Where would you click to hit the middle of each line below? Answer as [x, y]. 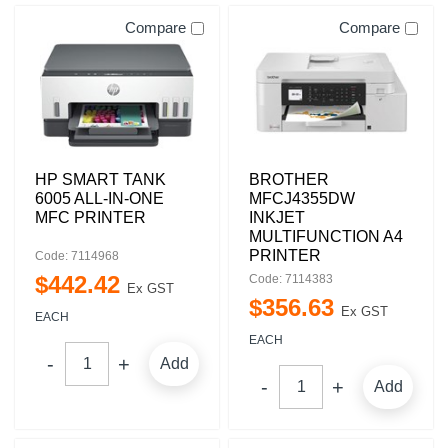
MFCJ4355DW [302, 198]
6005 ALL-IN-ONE [99, 198]
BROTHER [289, 179]
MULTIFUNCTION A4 [326, 236]
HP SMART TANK [100, 179]
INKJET [277, 217]
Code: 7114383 [291, 279]
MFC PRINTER [90, 217]
